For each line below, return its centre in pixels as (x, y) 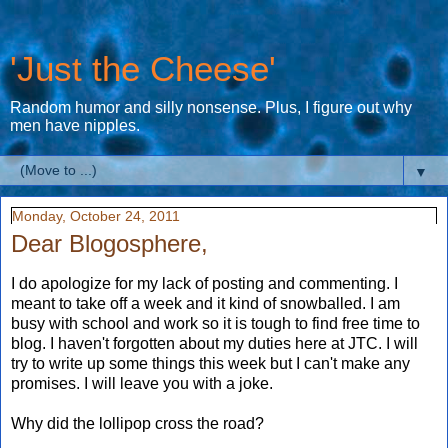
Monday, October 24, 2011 (96, 216)
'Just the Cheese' (143, 69)
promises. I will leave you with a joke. (142, 383)
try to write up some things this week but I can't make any (210, 363)
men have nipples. (75, 125)
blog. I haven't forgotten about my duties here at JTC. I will (214, 343)
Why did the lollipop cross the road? (137, 423)
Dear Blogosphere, (109, 243)
